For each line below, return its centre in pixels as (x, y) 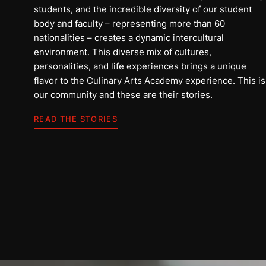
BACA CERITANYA (146, 187)
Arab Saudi (146, 167)
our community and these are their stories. (123, 94)
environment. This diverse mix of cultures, (123, 52)
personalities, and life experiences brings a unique (140, 66)
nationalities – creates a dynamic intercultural (129, 37)
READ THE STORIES (76, 118)
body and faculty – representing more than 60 (129, 23)
